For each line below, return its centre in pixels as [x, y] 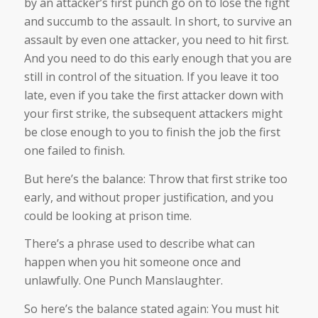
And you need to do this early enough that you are [158, 58]
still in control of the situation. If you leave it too [151, 76]
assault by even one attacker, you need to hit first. [156, 39]
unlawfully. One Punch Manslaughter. [123, 281]
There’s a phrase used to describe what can [139, 244]
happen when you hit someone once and [132, 262]
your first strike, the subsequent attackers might [153, 113]
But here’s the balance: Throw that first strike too [155, 179]
